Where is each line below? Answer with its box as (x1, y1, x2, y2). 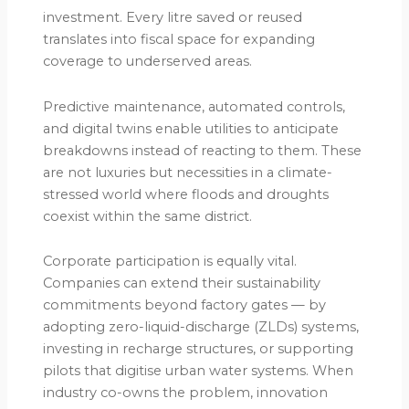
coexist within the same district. (43, 207, 253, 225)
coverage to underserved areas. (43, 53, 253, 70)
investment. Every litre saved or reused (43, 9, 303, 26)
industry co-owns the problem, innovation (43, 384, 329, 402)
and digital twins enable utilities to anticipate (43, 120, 340, 137)
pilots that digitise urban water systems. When (43, 362, 354, 380)
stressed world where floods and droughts (43, 185, 330, 203)
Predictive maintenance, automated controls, (43, 98, 346, 115)
